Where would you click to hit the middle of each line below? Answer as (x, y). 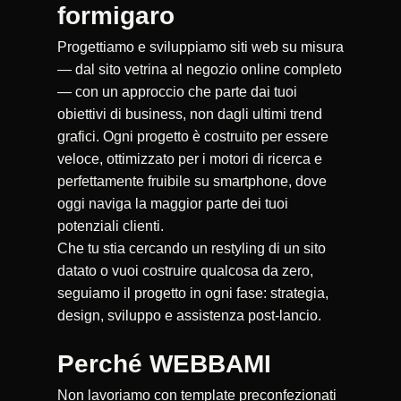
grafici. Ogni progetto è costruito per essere (193, 136)
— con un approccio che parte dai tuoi (177, 91)
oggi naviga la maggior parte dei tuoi (173, 203)
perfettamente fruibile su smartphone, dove (192, 181)
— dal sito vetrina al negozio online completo (200, 69)
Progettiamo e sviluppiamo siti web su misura (200, 47)
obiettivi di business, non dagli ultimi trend (190, 114)
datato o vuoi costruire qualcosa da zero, (185, 270)
